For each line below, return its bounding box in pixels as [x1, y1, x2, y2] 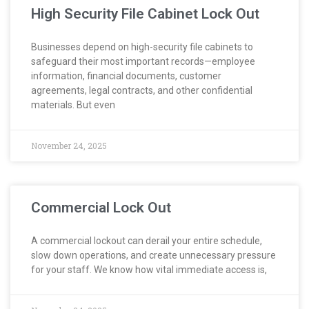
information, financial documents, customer [31, 70, 221, 81]
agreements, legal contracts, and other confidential [31, 84, 252, 96]
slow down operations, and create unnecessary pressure [31, 249, 276, 261]
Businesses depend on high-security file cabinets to [31, 41, 253, 52]
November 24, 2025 [31, 139, 107, 151]
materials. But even [31, 99, 115, 110]
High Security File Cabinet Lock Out [31, 5, 259, 22]
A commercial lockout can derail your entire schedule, [31, 235, 262, 246]
